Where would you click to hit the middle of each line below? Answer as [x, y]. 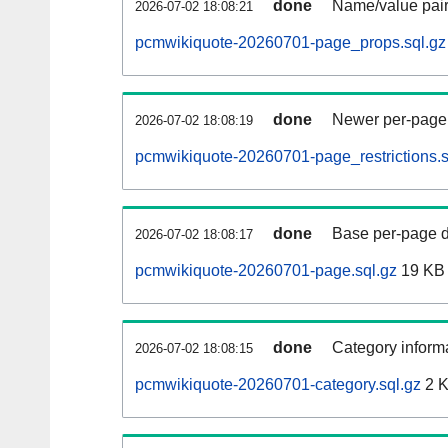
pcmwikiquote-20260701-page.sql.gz [266, 271]
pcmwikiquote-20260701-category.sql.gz [278, 385]
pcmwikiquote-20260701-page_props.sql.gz [290, 43]
